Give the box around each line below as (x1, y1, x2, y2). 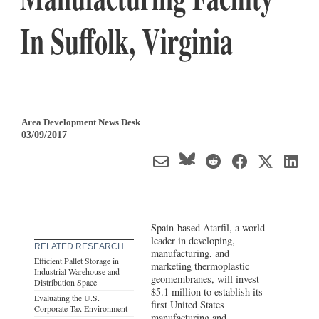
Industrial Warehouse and (34, 265, 120, 277)
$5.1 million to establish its (151, 284, 263, 298)
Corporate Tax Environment (34, 302, 127, 314)
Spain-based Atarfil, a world (151, 220, 266, 234)
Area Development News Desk (21, 116, 140, 127)
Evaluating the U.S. (34, 291, 100, 303)
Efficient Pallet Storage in (34, 254, 119, 266)
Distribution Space (34, 276, 97, 288)
